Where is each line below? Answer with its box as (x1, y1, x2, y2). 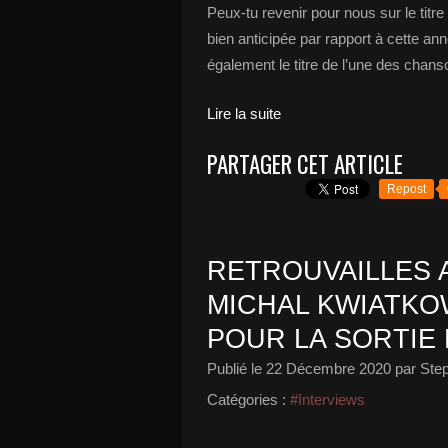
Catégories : (207, 391, 286, 408)
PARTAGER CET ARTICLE (207, 147, 403, 181)
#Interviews (290, 391, 365, 408)
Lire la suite (207, 105, 281, 122)
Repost (387, 182, 426, 196)
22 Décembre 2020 (266, 360, 391, 377)
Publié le (207, 360, 266, 377)
